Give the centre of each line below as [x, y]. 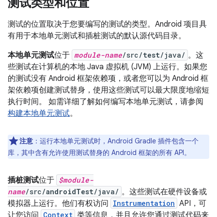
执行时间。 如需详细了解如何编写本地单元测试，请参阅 [106, 101]
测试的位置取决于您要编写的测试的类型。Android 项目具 [107, 24]
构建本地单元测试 [39, 113]
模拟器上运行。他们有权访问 [59, 203]
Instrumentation [144, 203]
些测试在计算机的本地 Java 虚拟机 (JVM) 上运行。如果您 [108, 67]
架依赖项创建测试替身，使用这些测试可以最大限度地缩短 [108, 90]
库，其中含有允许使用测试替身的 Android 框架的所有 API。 [99, 152]
